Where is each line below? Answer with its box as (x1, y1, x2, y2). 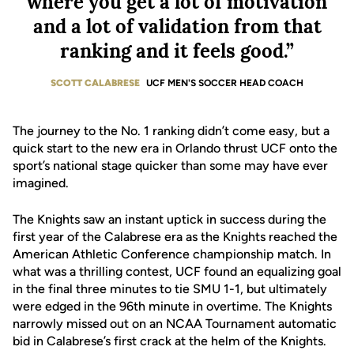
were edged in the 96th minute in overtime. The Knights (13, 299, 332, 314)
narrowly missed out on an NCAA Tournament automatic (13, 316, 337, 331)
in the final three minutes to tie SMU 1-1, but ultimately (13, 281, 327, 296)
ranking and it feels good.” (60, 39, 294, 63)
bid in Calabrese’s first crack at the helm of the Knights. (13, 333, 326, 348)
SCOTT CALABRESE (51, 77, 140, 88)
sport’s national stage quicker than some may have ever (13, 158, 328, 173)
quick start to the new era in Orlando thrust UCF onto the (13, 141, 337, 156)
